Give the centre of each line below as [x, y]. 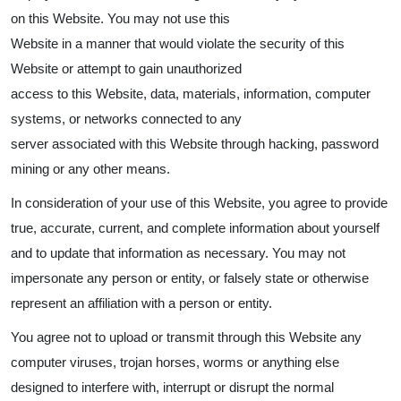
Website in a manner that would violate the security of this [178, 43]
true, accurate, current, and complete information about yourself [195, 228]
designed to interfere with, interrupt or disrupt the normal [172, 387]
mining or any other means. [90, 169]
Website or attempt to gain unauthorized [126, 68]
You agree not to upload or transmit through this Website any [186, 337]
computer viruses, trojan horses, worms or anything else [175, 362]
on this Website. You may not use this [120, 18]
